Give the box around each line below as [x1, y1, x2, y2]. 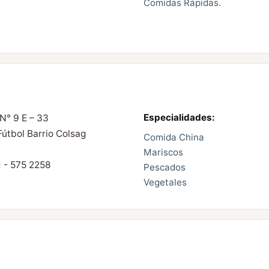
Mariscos [144, 147, 183, 159]
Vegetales [144, 177, 187, 189]
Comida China [144, 131, 204, 144]
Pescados [144, 162, 186, 174]
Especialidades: [144, 112, 215, 124]
